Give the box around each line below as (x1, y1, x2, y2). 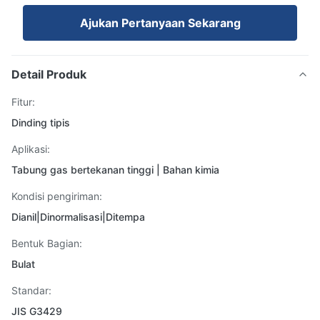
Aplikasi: (11, 143, 50, 155)
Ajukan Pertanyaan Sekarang (79, 16, 241, 30)
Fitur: (11, 96, 35, 108)
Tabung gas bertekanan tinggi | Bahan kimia (11, 164, 219, 176)
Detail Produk (11, 67, 86, 81)
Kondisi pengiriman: (11, 190, 102, 202)
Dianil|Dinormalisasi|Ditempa (11, 211, 145, 223)
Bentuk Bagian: (11, 237, 82, 249)
